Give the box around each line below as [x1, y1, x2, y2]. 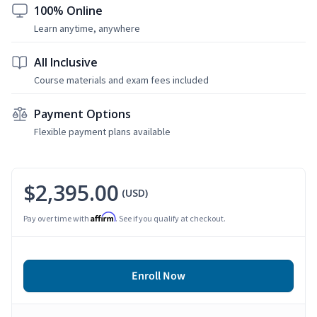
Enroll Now [132, 267, 185, 284]
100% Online [34, 2, 103, 18]
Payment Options [34, 105, 131, 122]
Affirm [91, 211, 115, 222]
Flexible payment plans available [34, 125, 171, 138]
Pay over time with [23, 212, 91, 224]
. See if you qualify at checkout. [115, 212, 226, 224]
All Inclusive [34, 54, 98, 70]
